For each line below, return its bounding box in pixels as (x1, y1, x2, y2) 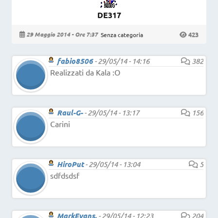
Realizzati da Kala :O (50, 67, 120, 77)
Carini (50, 119, 70, 129)
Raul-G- (57, 108, 83, 118)
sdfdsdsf (50, 170, 79, 181)
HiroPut (57, 159, 84, 169)
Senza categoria (101, 30, 143, 38)
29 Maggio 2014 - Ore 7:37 (26, 30, 98, 38)
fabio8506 (57, 56, 93, 66)
